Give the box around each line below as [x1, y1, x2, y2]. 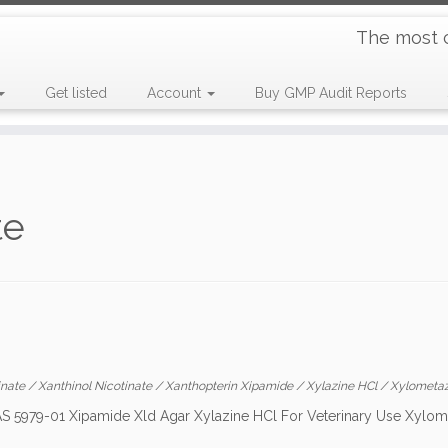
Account [146, 85, 205, 101]
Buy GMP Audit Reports [254, 85, 407, 101]
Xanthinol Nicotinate [38, 379, 155, 393]
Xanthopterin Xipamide [165, 379, 296, 393]
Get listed [44, 85, 107, 101]
